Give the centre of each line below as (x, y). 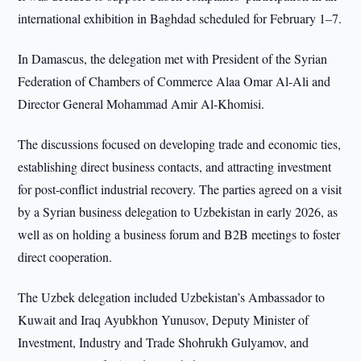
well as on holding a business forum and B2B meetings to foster (179, 234)
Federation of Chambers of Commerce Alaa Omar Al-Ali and (174, 81)
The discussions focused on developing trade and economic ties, (180, 144)
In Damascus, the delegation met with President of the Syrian (173, 58)
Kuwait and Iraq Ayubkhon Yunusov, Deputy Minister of (164, 320)
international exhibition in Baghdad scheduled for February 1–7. (180, 18)
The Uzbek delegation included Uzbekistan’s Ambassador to (172, 297)
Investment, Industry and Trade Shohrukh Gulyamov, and (164, 342)
